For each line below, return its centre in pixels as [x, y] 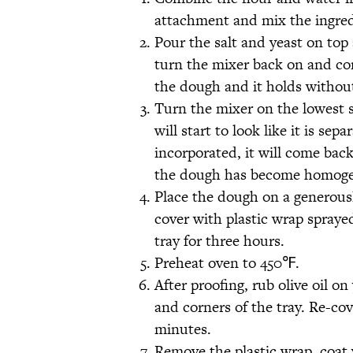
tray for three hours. [221, 241]
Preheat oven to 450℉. [227, 263]
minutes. [185, 329]
